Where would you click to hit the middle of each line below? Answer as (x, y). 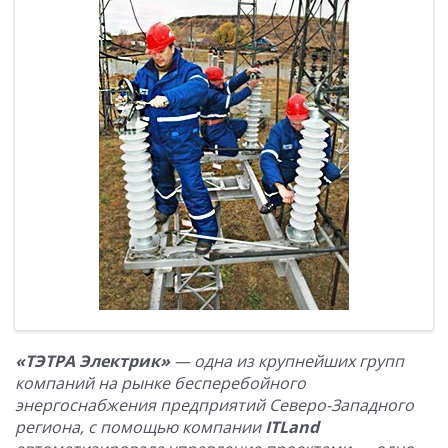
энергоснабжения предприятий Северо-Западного (214, 405)
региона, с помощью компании (140, 427)
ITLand (292, 427)
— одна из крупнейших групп (287, 361)
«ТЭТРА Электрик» (92, 361)
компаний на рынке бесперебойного (160, 383)
